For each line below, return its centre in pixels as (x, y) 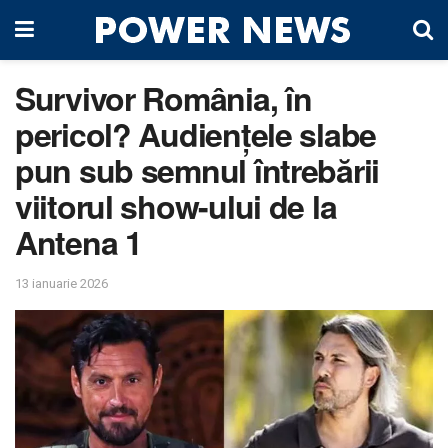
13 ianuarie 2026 (61, 283)
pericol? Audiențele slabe (195, 134)
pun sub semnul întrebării (197, 170)
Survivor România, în (163, 98)
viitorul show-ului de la (176, 206)
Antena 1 (78, 242)
